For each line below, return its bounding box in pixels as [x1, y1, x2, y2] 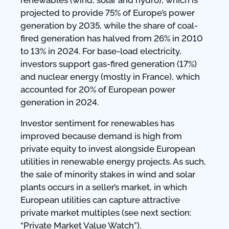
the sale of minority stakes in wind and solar [20, 169, 195, 179]
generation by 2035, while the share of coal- [20, 20, 198, 31]
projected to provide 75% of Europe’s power [20, 7, 195, 18]
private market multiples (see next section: [20, 207, 191, 218]
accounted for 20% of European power [20, 84, 175, 95]
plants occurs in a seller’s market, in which [20, 181, 187, 192]
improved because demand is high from [20, 130, 182, 141]
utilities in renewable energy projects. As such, [20, 156, 206, 167]
